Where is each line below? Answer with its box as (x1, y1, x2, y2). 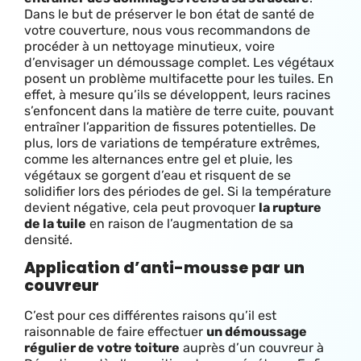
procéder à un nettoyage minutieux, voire (24, 39, 275, 55)
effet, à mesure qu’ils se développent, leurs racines (24, 87, 330, 103)
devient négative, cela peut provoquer (24, 200, 259, 216)
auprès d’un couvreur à (180, 340, 324, 356)
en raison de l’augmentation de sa (86, 216, 293, 232)
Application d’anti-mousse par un (24, 257, 305, 280)
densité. (24, 232, 73, 248)
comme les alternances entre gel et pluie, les (24, 151, 293, 168)
